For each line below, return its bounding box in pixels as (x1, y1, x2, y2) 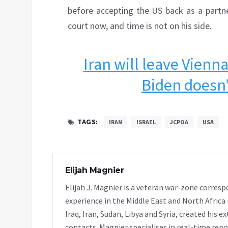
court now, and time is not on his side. (68, 20, 212, 32)
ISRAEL (136, 118, 156, 126)
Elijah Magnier (65, 165, 124, 176)
